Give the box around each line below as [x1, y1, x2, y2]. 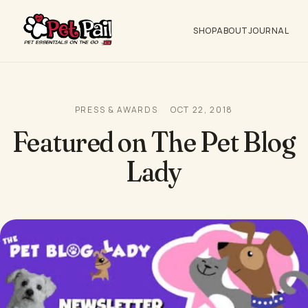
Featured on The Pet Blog [12, 123, 296, 159]
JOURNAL [247, 24, 289, 36]
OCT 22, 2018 [170, 103, 234, 115]
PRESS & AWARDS [74, 103, 158, 115]
